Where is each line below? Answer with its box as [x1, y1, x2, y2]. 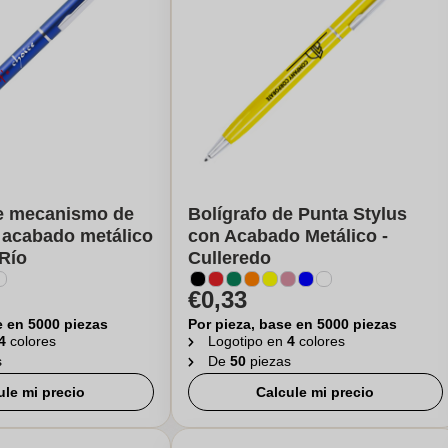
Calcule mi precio [256, 384, 375, 400]
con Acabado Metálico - [187, 226, 388, 246]
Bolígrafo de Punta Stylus [187, 204, 407, 224]
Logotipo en [207, 333, 287, 349]
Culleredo [187, 248, 271, 268]
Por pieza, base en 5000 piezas [187, 316, 397, 332]
